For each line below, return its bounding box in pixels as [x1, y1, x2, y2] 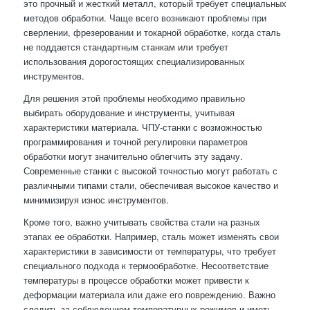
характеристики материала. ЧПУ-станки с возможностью [23, 120, 262, 134]
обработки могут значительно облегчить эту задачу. [23, 149, 243, 163]
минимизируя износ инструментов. [23, 192, 169, 206]
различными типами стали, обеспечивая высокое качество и [23, 178, 278, 192]
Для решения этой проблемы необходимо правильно [23, 91, 245, 104]
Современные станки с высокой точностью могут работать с [23, 163, 277, 177]
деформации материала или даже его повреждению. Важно [23, 287, 275, 301]
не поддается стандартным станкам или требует [23, 39, 228, 53]
